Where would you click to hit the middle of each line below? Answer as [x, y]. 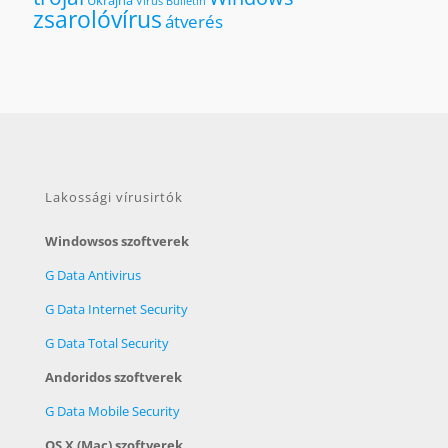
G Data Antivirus [93, 275]
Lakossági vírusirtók [114, 197]
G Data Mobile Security [112, 411]
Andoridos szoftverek [113, 377]
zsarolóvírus [97, 20]
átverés [194, 22]
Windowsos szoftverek [117, 241]
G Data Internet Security [116, 309]
